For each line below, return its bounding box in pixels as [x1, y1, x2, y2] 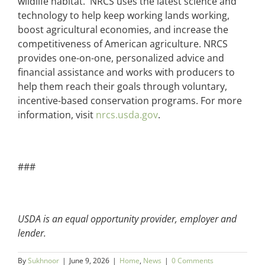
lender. [18, 226, 46, 240]
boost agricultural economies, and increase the [18, 22, 228, 36]
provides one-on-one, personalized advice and [18, 51, 224, 64]
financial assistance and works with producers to [18, 65, 235, 79]
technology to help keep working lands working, [18, 8, 230, 22]
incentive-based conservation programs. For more [18, 93, 242, 107]
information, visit [18, 108, 96, 121]
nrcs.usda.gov [96, 108, 158, 121]
